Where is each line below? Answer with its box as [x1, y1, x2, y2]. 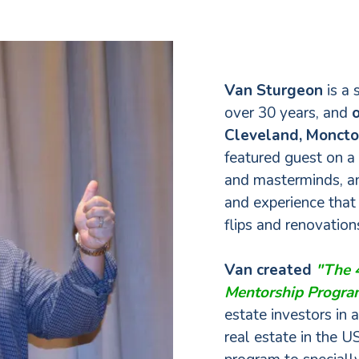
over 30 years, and [224, 103, 352, 123]
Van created [224, 260, 312, 280]
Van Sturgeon [224, 80, 323, 101]
